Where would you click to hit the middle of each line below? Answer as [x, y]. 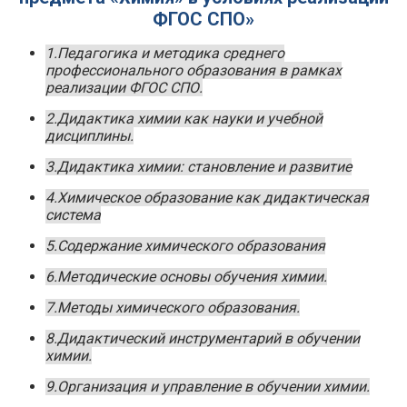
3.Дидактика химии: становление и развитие [199, 167]
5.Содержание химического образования [185, 246]
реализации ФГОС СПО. [124, 88]
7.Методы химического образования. [173, 308]
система [73, 215]
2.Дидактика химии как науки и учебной [184, 119]
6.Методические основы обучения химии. [186, 277]
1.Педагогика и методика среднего [165, 54]
